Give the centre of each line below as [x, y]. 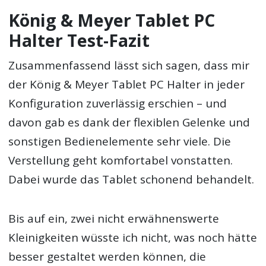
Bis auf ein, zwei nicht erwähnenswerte [114, 219]
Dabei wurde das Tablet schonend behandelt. [132, 180]
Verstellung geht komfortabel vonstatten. [121, 161]
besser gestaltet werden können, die [107, 257]
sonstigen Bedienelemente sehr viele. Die [120, 142]
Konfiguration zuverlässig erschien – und [118, 104]
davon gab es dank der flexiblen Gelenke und [129, 123]
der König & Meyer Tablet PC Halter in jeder [127, 85]
